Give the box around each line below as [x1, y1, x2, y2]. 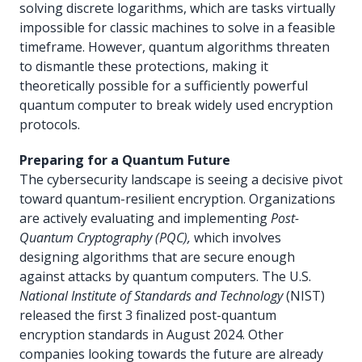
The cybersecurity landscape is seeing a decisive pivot [19, 170, 343, 188]
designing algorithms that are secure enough [19, 247, 295, 266]
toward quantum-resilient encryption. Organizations [19, 189, 335, 208]
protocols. [19, 115, 80, 133]
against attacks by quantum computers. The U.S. [19, 267, 311, 285]
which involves [191, 228, 281, 246]
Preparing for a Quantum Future [19, 150, 230, 169]
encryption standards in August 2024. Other [19, 325, 284, 343]
